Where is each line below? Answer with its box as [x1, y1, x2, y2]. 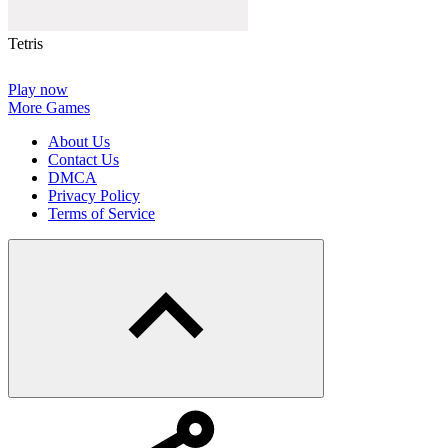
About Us [48, 133, 110, 151]
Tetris [8, 35, 43, 53]
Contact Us [48, 151, 119, 169]
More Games [8, 99, 90, 117]
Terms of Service [48, 205, 155, 223]
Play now [8, 81, 68, 99]
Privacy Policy [48, 187, 140, 205]
